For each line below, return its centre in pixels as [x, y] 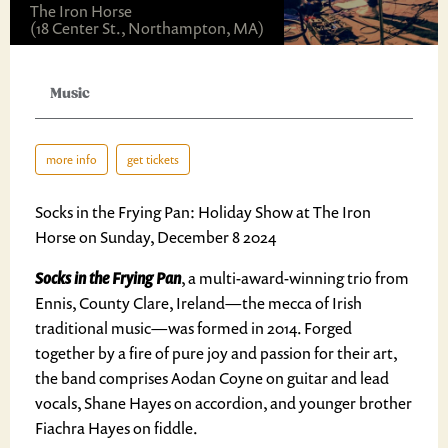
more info [71, 159]
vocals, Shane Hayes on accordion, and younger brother [223, 403]
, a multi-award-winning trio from [295, 278]
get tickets [153, 159]
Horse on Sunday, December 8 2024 [155, 237]
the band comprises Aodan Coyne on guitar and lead [212, 378]
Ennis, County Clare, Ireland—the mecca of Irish [198, 303]
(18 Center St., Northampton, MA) [147, 28]
